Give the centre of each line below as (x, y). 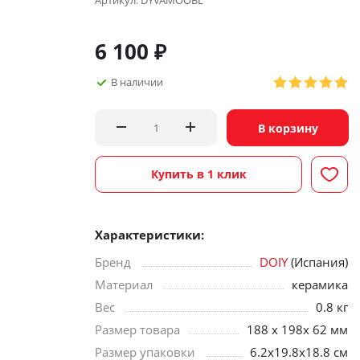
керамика (320, 284)
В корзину (288, 128)
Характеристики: (149, 235)
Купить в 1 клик (198, 174)
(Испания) (318, 262)
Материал (124, 284)
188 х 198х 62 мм (297, 329)
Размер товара (137, 329)
